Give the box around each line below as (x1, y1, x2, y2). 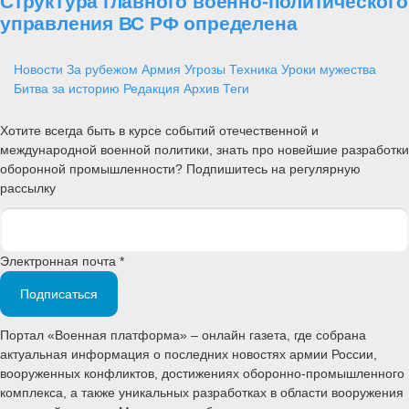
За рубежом (67, 61, 138, 77)
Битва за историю (14, 80, 120, 96)
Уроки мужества (281, 61, 376, 77)
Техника (229, 61, 278, 77)
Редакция (123, 80, 180, 96)
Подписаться (20, 287, 98, 302)
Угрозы (184, 61, 225, 77)
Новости (14, 61, 63, 77)
